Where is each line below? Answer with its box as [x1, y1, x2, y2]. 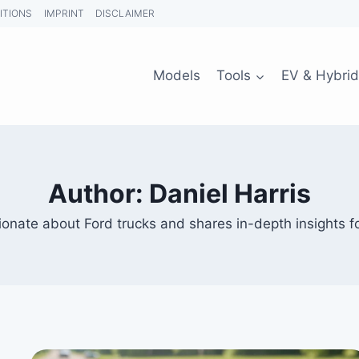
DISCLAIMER [95, 7, 155, 19]
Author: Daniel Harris [48, 178, 311, 210]
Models [152, 67, 200, 84]
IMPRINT [43, 7, 84, 19]
